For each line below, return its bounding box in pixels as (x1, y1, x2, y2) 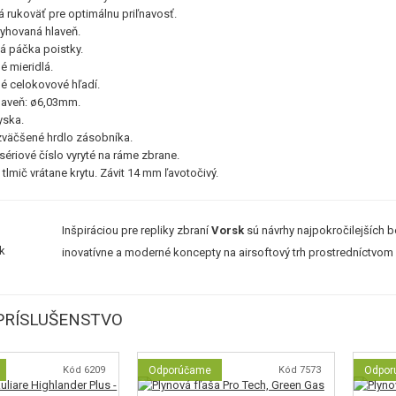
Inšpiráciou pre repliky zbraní (62, 224, 212, 237)
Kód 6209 (62, 364, 105, 376)
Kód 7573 (278, 364, 321, 376)
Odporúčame (148, 364, 211, 377)
